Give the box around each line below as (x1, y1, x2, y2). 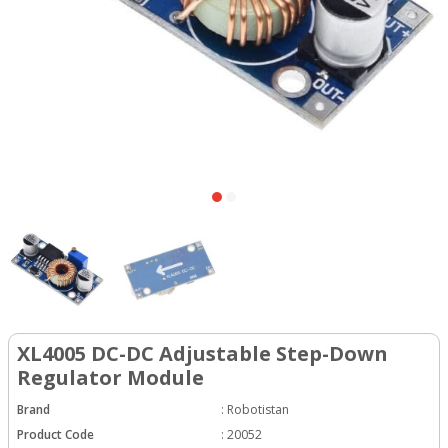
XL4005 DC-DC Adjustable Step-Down (17, 339, 388, 367)
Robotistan (227, 400, 289, 418)
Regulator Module (17, 363, 204, 391)
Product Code (17, 425, 94, 443)
